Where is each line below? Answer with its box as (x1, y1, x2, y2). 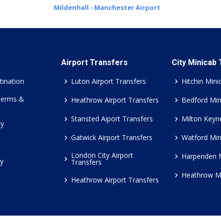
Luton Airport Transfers (71, 76, 146, 86)
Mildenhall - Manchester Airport (53, 3, 160, 12)
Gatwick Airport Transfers (71, 133, 152, 142)
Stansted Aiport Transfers (71, 114, 153, 123)
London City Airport (71, 150, 133, 160)
